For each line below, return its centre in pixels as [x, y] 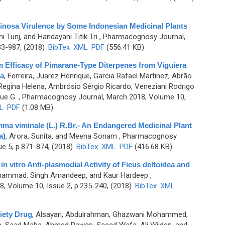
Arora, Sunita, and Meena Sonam [63, 136]
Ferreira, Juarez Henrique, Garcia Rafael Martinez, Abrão [99, 76]
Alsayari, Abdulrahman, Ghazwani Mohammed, [111, 214]
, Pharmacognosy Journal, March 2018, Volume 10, [101, 97]
